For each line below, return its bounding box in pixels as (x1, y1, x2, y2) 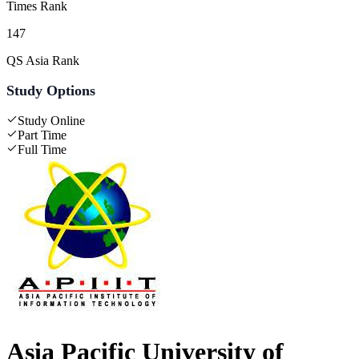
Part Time (18, 127, 67, 142)
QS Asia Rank (6, 53, 79, 67)
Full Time (18, 142, 67, 156)
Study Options (6, 82, 95, 99)
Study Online (18, 113, 85, 127)
